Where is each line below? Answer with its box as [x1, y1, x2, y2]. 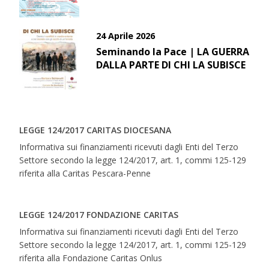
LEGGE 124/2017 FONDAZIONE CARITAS [19, 208, 179, 220]
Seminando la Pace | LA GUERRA [96, 44, 250, 58]
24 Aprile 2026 [96, 29, 156, 41]
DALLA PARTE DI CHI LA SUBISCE [96, 58, 246, 71]
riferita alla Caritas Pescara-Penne [19, 167, 151, 179]
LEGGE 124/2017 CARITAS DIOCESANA [19, 124, 172, 136]
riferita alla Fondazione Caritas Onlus [19, 252, 163, 264]
